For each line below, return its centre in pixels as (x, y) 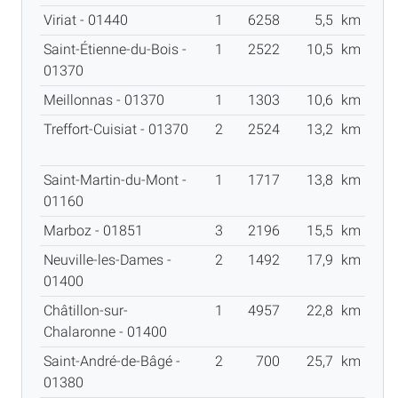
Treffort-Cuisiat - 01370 (116, 129)
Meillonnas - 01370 (107, 99)
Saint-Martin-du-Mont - (115, 179)
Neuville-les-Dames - (107, 259)
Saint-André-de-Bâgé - (112, 361)
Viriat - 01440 (89, 20)
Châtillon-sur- (86, 310)
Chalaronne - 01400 (109, 331)
